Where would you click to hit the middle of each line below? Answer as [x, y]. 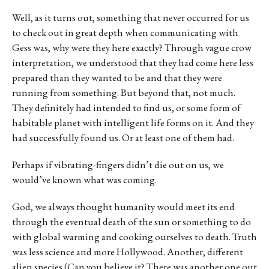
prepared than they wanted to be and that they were [117, 78]
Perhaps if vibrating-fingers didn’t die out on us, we [118, 165]
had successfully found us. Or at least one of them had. [123, 138]
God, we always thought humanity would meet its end [123, 207]
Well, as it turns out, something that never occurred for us [131, 18]
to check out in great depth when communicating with [125, 33]
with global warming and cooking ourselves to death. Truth [134, 237]
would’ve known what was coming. [84, 180]
